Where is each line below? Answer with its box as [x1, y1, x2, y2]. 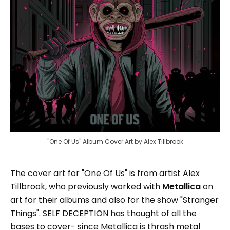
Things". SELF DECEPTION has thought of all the [10, 207, 197, 219]
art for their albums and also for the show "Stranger [10, 194, 219, 206]
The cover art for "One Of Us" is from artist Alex [10, 167, 200, 179]
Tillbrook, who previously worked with [10, 180, 162, 193]
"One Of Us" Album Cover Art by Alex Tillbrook [47, 137, 183, 146]
